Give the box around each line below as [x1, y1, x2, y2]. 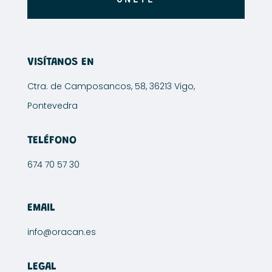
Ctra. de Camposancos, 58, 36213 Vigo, [27, 80, 195, 92]
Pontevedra [27, 99, 78, 112]
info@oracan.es [27, 225, 96, 238]
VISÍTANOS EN [27, 56, 94, 68]
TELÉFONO [27, 135, 76, 146]
